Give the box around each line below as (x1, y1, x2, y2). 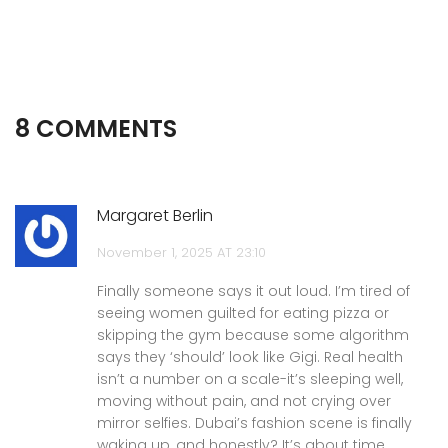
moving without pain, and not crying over (97, 390, 391, 411)
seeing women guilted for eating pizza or (97, 302, 389, 323)
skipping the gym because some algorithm (97, 324, 409, 345)
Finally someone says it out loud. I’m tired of (97, 280, 410, 301)
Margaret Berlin (97, 203, 213, 227)
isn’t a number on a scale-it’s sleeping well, (97, 368, 403, 389)
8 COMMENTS (15, 111, 177, 145)
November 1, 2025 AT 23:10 (97, 242, 266, 262)
